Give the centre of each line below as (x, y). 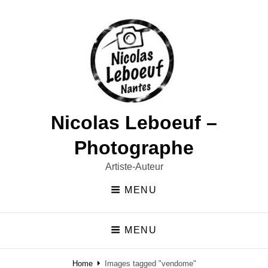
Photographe (134, 148)
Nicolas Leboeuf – (134, 123)
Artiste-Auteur (134, 167)
